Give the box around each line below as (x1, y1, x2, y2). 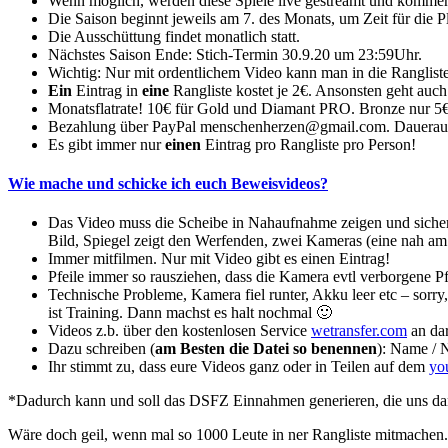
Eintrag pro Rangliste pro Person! (201, 135, 416, 153)
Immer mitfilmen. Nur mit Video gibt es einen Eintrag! (48, 250, 390, 268)
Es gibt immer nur (48, 135, 165, 153)
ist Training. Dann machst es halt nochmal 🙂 (48, 304, 332, 322)
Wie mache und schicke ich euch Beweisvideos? (8, 175, 328, 193)
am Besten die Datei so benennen (155, 340, 377, 358)
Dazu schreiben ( (48, 340, 155, 358)
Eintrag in (72, 81, 142, 99)
